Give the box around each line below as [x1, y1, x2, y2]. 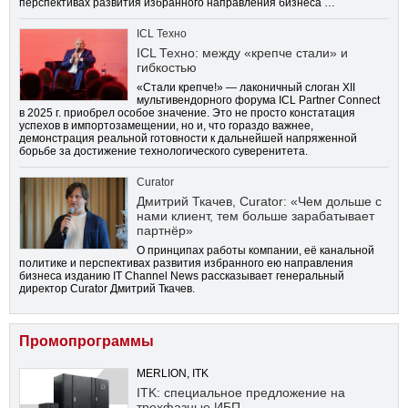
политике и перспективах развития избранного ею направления [19, 257, 353, 270]
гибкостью [137, 60, 197, 76]
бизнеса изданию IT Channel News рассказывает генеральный [19, 270, 344, 283]
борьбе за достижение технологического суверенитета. [19, 145, 308, 158]
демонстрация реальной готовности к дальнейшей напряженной [19, 132, 357, 146]
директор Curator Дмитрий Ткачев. [19, 282, 195, 296]
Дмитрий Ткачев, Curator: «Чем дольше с [137, 194, 382, 209]
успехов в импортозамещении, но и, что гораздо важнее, [19, 119, 313, 133]
